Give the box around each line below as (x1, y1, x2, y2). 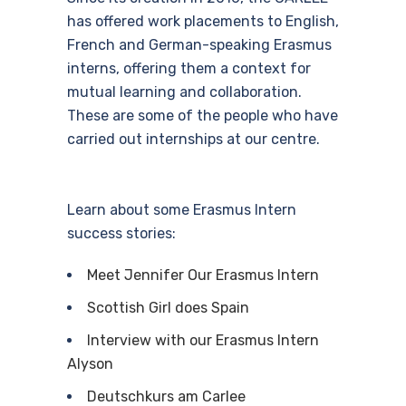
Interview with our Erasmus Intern (87, 332, 319, 349)
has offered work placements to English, (67, 13, 339, 30)
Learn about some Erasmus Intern (67, 201, 296, 218)
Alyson (67, 355, 113, 372)
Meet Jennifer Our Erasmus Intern (87, 266, 319, 284)
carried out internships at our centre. (67, 130, 320, 148)
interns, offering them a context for (67, 60, 311, 77)
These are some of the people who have (67, 107, 338, 124)
